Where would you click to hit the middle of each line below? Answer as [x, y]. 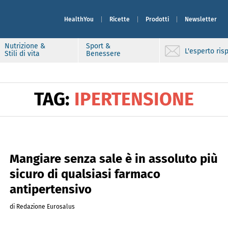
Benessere [103, 54]
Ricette [120, 19]
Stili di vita [22, 54]
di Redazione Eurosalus [42, 207]
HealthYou [79, 19]
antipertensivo [50, 189]
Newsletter [201, 19]
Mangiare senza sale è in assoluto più [113, 159]
